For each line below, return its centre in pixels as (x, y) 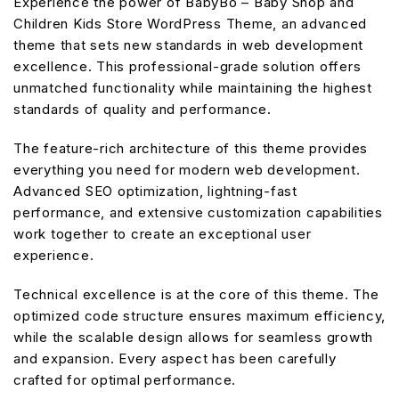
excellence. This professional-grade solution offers (187, 66)
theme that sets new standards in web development (188, 45)
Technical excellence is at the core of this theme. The (196, 294)
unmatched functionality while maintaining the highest (193, 87)
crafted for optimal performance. (125, 379)
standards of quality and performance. (142, 109)
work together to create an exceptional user (163, 233)
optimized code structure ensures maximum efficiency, (199, 315)
